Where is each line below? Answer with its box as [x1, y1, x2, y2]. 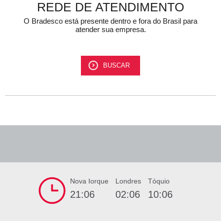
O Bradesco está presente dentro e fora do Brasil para [24, 17, 197, 25]
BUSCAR [103, 62, 130, 69]
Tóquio [148, 177, 170, 185]
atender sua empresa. [75, 25, 146, 34]
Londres [115, 177, 141, 185]
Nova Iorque [70, 177, 109, 185]
